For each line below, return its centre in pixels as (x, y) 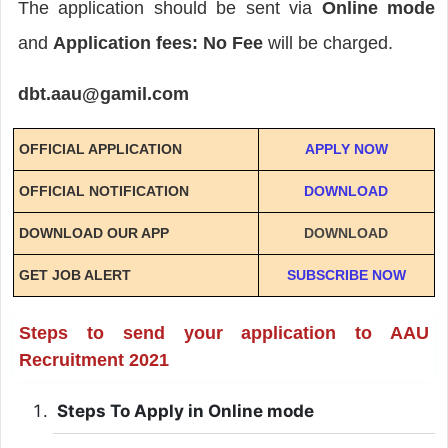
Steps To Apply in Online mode (185, 410)
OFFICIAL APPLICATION (100, 148)
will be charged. (330, 42)
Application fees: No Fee (160, 42)
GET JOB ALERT (74, 274)
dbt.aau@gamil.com (103, 93)
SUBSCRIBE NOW (346, 274)
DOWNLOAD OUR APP (93, 232)
